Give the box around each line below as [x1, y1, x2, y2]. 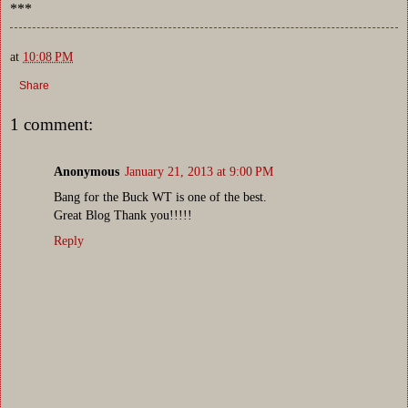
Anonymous [54, 163, 119, 178]
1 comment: [10, 114, 93, 134]
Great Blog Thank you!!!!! [54, 207, 192, 222]
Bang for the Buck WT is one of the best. [54, 189, 267, 204]
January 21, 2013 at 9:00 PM [125, 163, 273, 178]
